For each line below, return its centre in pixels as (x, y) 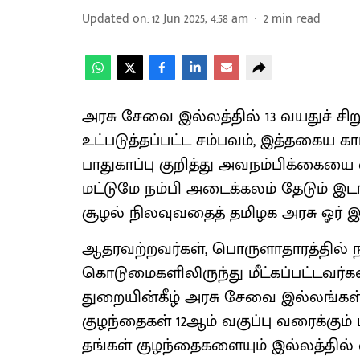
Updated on (115, 19)
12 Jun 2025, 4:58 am (200, 19)
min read (296, 19)
